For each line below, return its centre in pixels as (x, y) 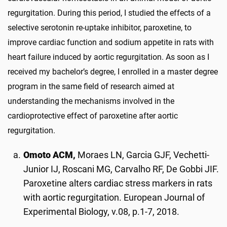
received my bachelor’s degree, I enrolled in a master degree (113, 71)
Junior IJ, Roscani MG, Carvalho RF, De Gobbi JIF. (121, 169)
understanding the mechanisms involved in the (91, 101)
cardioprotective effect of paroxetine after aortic (93, 116)
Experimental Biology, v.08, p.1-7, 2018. (102, 212)
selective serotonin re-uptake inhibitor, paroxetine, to (100, 27)
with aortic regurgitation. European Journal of (114, 197)
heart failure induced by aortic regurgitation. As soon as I (108, 57)
